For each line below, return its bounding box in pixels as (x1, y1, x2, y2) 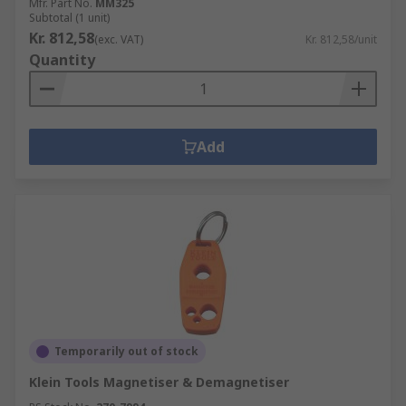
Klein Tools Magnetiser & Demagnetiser (29, 373, 289, 391)
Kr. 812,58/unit (305, 32, 377, 47)
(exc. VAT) (94, 32, 143, 47)
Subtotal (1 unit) (29, 10, 110, 25)
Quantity (29, 50, 95, 70)
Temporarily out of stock (54, 343, 198, 359)
